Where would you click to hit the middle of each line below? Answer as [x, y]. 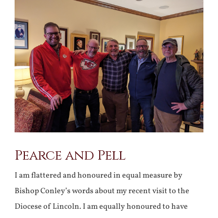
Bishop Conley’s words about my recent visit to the [102, 191]
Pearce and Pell [70, 155]
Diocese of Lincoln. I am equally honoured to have [101, 207]
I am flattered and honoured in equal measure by [99, 175]
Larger [26, 14]
